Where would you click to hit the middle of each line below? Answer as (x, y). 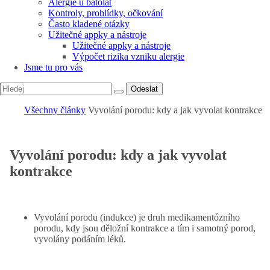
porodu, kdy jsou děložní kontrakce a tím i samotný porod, (145, 228)
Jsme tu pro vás (53, 67)
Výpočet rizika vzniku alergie (128, 56)
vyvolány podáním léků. (80, 239)
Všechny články (55, 110)
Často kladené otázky (89, 24)
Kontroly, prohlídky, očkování (105, 13)
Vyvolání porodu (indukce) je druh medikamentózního (137, 217)
